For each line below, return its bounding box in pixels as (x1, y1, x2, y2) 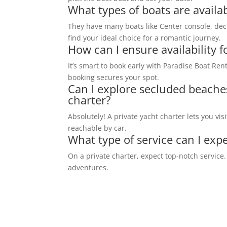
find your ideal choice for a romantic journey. (68, 33, 221, 43)
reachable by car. (68, 123, 127, 133)
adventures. (68, 163, 109, 172)
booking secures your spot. (68, 72, 160, 82)
